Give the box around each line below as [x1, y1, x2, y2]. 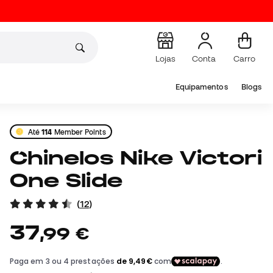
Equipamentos [175, 82, 228, 91]
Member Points [52, 127, 106, 136]
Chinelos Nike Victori [10, 147, 28, 169]
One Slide [10, 169, 122, 191]
